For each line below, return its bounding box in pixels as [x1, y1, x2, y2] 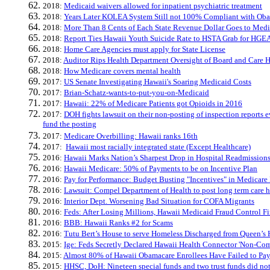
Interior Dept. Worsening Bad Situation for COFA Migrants [64, 196, 254, 206]
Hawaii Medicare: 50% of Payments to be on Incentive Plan [64, 164, 257, 173]
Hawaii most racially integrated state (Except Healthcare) [66, 142, 251, 151]
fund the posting [43, 119, 96, 130]
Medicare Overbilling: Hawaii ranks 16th [64, 131, 198, 140]
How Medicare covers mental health [64, 66, 181, 75]
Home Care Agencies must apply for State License [64, 45, 225, 54]
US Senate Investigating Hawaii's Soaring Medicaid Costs [64, 77, 251, 86]
